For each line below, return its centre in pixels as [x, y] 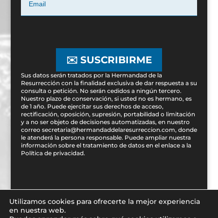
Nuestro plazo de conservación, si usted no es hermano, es [106, 99]
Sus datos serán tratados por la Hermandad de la [91, 75]
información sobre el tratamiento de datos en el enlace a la [106, 145]
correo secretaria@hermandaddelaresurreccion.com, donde [109, 130]
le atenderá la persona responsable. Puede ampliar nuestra [106, 138]
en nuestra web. [37, 210]
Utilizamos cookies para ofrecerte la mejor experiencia [105, 201]
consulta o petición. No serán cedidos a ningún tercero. [101, 91]
